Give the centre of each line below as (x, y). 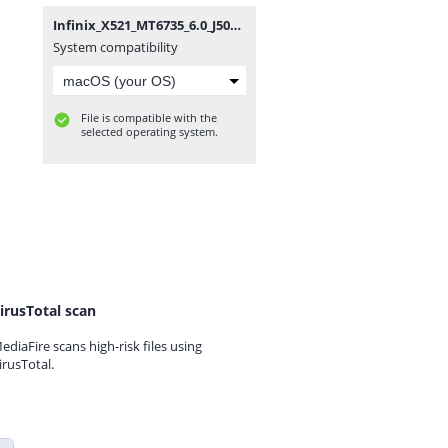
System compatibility (115, 47)
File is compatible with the (149, 117)
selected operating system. (149, 131)
